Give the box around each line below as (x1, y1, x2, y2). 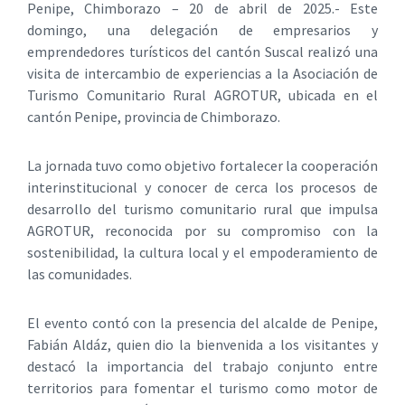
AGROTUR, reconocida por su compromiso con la (27, 221, 378, 240)
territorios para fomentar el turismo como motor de (27, 378, 378, 397)
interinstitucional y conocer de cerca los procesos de (27, 177, 378, 196)
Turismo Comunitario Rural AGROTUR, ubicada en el (27, 85, 378, 104)
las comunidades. (27, 264, 132, 283)
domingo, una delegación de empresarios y (27, 20, 378, 39)
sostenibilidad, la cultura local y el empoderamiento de (27, 242, 378, 261)
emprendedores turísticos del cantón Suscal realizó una (27, 42, 378, 61)
